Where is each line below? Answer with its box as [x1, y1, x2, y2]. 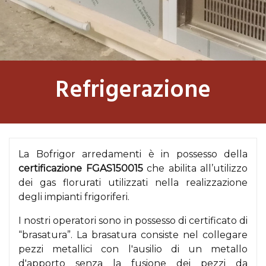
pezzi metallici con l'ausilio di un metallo [18, 243, 248, 255]
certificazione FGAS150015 [18, 163, 143, 174]
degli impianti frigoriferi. [18, 191, 129, 202]
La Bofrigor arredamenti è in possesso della [18, 148, 248, 160]
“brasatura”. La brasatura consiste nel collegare [18, 229, 248, 240]
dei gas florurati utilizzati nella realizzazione [18, 177, 248, 188]
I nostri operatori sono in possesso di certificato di [18, 215, 248, 226]
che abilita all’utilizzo [142, 163, 248, 174]
